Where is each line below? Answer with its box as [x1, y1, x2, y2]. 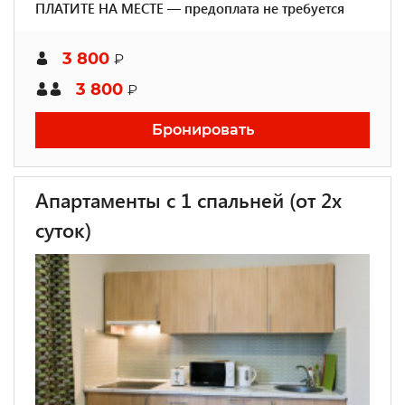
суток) [35, 216, 91, 243]
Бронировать [151, 121, 254, 138]
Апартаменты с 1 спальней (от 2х [35, 186, 342, 213]
